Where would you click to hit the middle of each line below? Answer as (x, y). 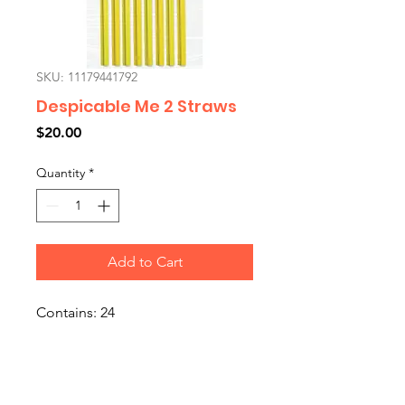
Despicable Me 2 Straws (137, 106)
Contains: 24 (75, 312)
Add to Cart (145, 262)
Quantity (61, 173)
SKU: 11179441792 (87, 77)
